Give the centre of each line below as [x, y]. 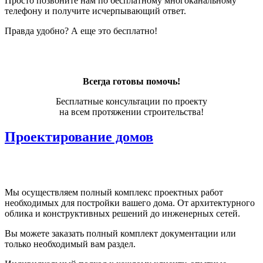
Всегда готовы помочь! [131, 82]
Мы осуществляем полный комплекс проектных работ [114, 192]
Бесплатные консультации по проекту [131, 102]
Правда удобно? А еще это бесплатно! [81, 31]
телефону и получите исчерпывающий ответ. [95, 11]
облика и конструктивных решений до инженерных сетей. [122, 213]
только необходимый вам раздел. [70, 244]
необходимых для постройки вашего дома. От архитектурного [130, 203]
